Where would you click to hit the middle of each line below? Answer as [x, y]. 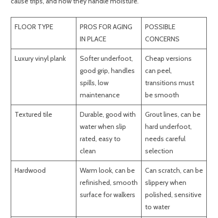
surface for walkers [108, 195]
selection [159, 151]
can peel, [159, 71]
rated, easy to [100, 139]
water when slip [103, 127]
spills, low [94, 83]
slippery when [166, 183]
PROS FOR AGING [106, 27]
